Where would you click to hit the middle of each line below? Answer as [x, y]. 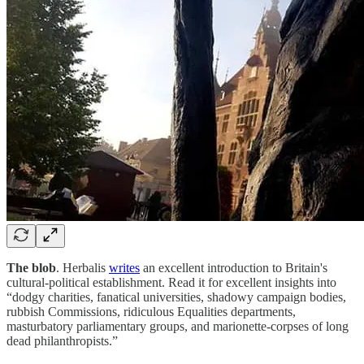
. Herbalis [82, 267]
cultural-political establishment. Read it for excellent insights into [171, 282]
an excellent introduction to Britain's [234, 267]
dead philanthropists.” [62, 340]
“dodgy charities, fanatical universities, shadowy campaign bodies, [176, 297]
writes [124, 267]
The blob [31, 267]
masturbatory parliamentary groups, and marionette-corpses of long [178, 326]
